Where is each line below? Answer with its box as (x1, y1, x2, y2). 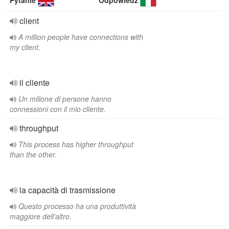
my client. (10, 42, 40, 52)
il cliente (19, 77, 50, 88)
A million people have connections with (18, 32, 143, 42)
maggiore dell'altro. (10, 211, 72, 221)
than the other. (10, 149, 57, 159)
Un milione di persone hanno (18, 94, 111, 104)
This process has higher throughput (18, 139, 133, 149)
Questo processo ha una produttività (18, 201, 136, 211)
